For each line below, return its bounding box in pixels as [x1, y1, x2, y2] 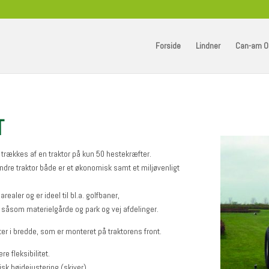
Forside [155, 40, 181, 51]
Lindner [195, 40, 220, 51]
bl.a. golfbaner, [70, 189, 120, 201]
